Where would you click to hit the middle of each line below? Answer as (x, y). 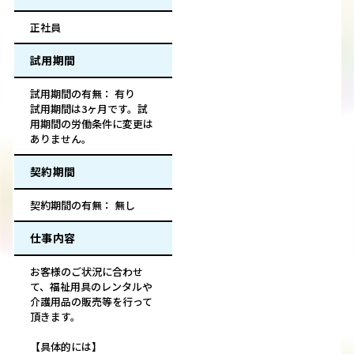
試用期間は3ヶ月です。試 (89, 109)
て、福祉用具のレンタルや (91, 287)
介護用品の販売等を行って (91, 302)
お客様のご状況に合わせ (87, 272)
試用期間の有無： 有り (83, 94)
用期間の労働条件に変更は (92, 124)
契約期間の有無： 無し (83, 205)
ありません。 (61, 139)
